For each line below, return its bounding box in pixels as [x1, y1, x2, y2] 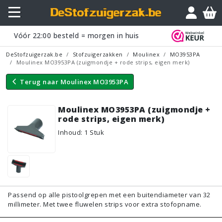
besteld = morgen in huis [51, 31, 139, 41]
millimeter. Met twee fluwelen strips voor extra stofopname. [8, 200, 202, 209]
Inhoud [58, 127, 81, 137]
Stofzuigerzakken [72, 50, 123, 58]
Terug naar [20, 77, 58, 86]
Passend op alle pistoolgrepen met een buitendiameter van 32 [8, 190, 211, 200]
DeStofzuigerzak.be [6, 50, 62, 58]
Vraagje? [185, 2, 205, 10]
